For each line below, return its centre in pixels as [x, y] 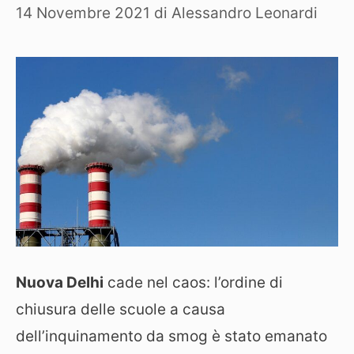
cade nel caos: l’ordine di [193, 282]
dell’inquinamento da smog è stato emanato [171, 336]
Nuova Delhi [60, 282]
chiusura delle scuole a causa [121, 309]
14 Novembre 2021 [83, 13]
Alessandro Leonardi [245, 13]
